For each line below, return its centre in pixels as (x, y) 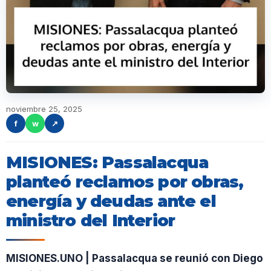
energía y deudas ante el (111, 201)
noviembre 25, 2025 (44, 109)
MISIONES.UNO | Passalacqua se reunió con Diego (135, 258)
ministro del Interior (91, 220)
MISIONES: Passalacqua (107, 162)
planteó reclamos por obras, (125, 182)
